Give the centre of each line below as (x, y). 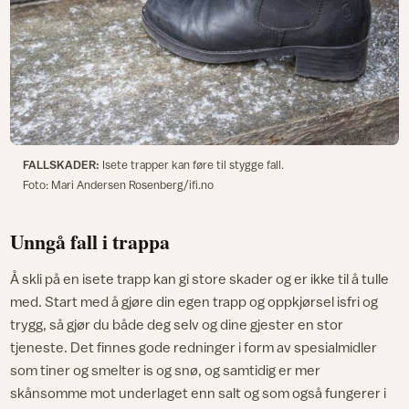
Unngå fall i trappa (90, 242)
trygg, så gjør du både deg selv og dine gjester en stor (177, 325)
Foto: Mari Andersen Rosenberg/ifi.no (118, 185)
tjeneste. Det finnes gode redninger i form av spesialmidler (194, 347)
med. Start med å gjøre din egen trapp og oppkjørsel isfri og (194, 302)
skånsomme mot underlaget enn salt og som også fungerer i (199, 393)
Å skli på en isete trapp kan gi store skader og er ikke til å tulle (200, 279)
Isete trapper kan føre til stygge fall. (191, 165)
